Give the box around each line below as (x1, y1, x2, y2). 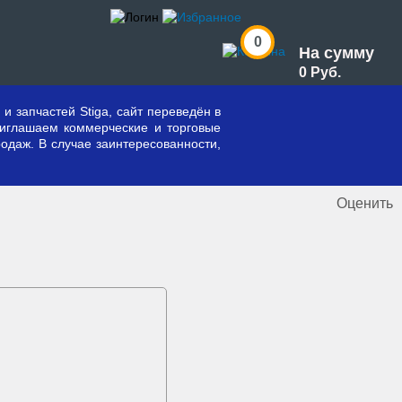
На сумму (299, 44, 374, 62)
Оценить (336, 196, 393, 211)
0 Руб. (299, 65, 341, 80)
